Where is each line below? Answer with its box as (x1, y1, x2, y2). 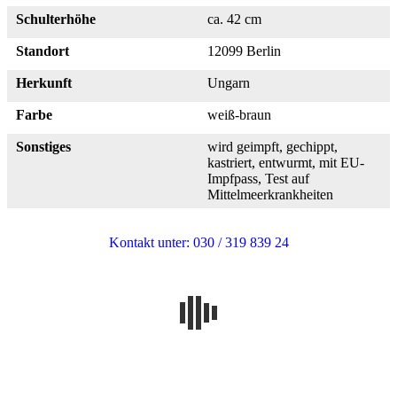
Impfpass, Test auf (207, 171, 309, 187)
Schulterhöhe (16, 12, 96, 27)
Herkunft (16, 75, 72, 91)
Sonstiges (16, 139, 71, 155)
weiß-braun (207, 107, 271, 123)
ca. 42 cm (207, 12, 261, 27)
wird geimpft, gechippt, (207, 139, 338, 155)
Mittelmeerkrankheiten (207, 187, 333, 203)
